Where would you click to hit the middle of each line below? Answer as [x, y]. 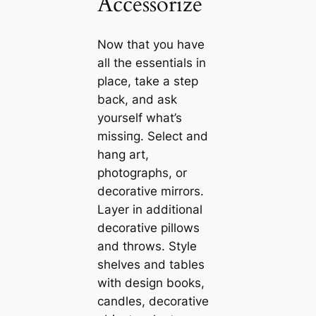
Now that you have [151, 45]
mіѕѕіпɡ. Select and [152, 136]
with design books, [151, 283]
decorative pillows [148, 228]
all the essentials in [151, 63]
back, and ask [137, 100]
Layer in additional [150, 210]
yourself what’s [139, 118]
